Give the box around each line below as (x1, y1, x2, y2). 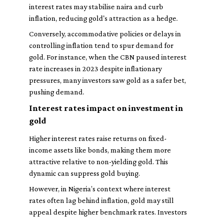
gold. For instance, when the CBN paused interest (29, 53, 186, 61)
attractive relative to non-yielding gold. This (29, 157, 168, 166)
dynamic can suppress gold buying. (29, 169, 140, 177)
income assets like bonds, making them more (29, 146, 171, 154)
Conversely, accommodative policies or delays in (29, 30, 181, 38)
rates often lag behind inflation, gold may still (29, 196, 174, 204)
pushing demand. (29, 88, 84, 96)
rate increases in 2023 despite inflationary (29, 64, 162, 73)
